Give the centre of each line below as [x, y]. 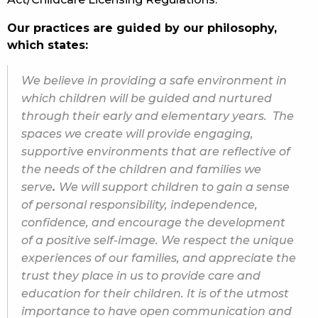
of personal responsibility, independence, [139, 205]
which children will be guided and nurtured [147, 99]
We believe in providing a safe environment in [154, 81]
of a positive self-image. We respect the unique [158, 241]
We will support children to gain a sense [174, 187]
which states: [48, 45]
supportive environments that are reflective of [156, 152]
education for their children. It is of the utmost [155, 294]
